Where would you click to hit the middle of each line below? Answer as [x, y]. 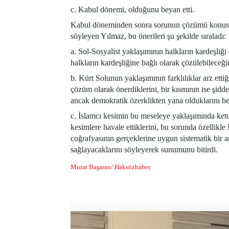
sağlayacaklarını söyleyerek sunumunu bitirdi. [144, 149]
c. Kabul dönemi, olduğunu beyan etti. [132, 9]
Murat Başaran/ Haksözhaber [110, 167]
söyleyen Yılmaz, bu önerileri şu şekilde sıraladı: [148, 36]
